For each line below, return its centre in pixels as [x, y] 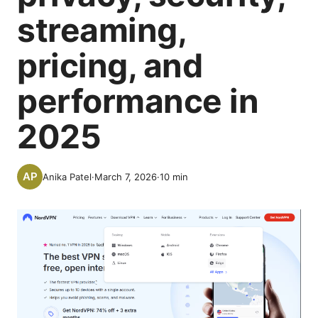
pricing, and [110, 65]
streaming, [101, 30]
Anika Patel [67, 177]
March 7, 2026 [126, 177]
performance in [138, 101]
